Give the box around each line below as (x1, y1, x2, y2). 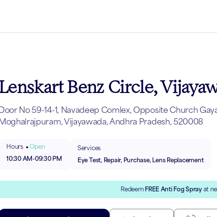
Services (77, 144, 101, 152)
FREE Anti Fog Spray (145, 185, 202, 193)
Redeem (121, 185, 145, 193)
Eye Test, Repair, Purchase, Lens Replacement (77, 156, 204, 164)
